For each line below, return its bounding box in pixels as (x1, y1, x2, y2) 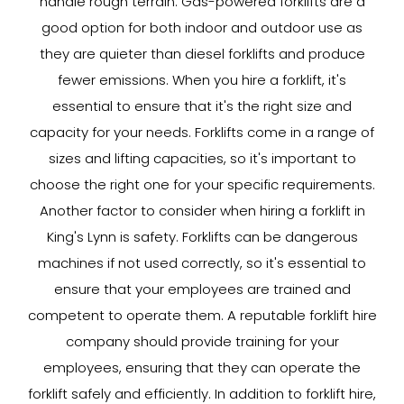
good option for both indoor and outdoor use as (41, 18, 363, 37)
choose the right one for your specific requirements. (29, 175, 375, 194)
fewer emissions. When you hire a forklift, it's (58, 70, 346, 89)
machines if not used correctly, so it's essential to (38, 253, 366, 272)
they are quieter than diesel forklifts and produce (39, 44, 365, 63)
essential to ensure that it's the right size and (52, 96, 352, 115)
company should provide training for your (65, 332, 339, 351)
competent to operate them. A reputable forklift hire (27, 306, 377, 325)
